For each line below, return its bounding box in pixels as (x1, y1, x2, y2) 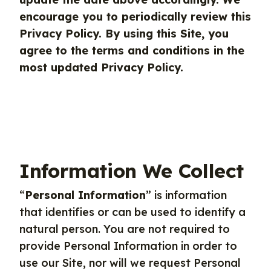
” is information (146, 188, 227, 202)
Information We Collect (19, 158, 244, 183)
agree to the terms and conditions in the (19, 44, 244, 57)
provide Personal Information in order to (19, 239, 237, 253)
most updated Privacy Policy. (19, 60, 183, 74)
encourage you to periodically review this (19, 10, 251, 24)
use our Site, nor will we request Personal (19, 256, 241, 270)
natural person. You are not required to (19, 222, 230, 236)
